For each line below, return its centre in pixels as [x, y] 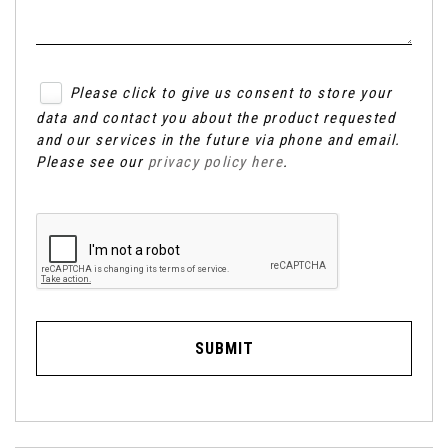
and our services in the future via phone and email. [218, 140]
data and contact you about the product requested [215, 118]
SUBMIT [224, 348]
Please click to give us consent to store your [230, 93]
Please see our [92, 162]
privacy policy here [215, 162]
